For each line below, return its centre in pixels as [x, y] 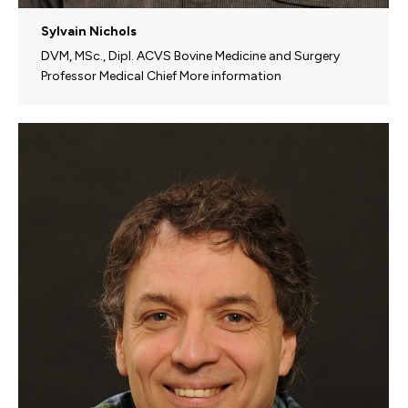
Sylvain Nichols [89, 31]
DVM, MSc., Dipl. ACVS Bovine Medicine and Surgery [190, 56]
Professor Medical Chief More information [161, 76]
